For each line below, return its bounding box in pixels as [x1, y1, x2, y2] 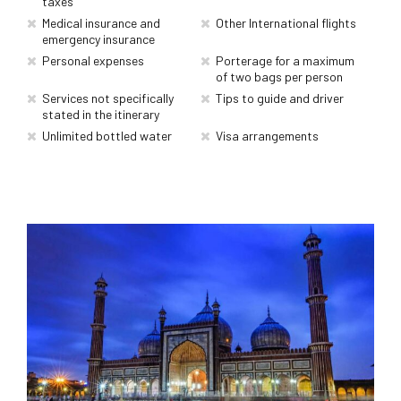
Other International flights [215, 14, 356, 30]
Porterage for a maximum [215, 52, 354, 68]
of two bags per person [215, 68, 343, 84]
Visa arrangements [215, 127, 319, 143]
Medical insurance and [41, 14, 160, 30]
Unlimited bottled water [41, 127, 172, 143]
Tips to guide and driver [215, 90, 344, 106]
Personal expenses [41, 52, 144, 68]
